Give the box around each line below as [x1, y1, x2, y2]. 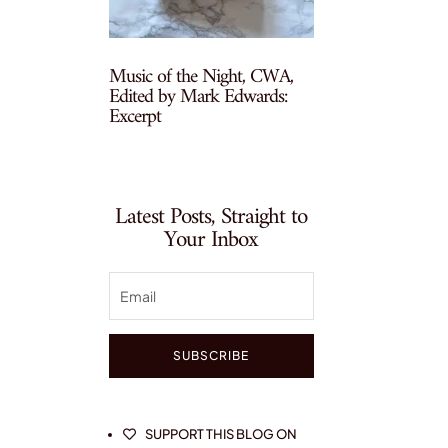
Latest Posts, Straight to [115, 196, 308, 238]
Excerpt [109, 99, 162, 135]
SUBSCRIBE [173, 347, 250, 363]
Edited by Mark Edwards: [109, 79, 288, 115]
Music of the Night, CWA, [109, 59, 294, 95]
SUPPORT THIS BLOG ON [145, 425, 298, 442]
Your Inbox [164, 219, 259, 261]
